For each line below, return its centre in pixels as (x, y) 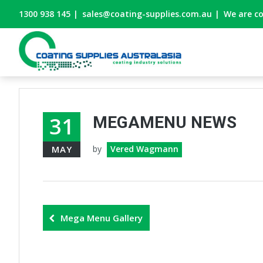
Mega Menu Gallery (102, 218)
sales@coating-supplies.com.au (147, 14)
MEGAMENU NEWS (165, 122)
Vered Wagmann (144, 149)
